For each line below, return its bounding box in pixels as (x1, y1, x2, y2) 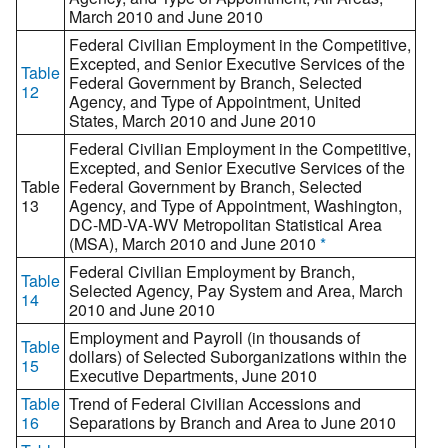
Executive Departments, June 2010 (69, 364, 317, 388)
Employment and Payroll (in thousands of (69, 326, 360, 350)
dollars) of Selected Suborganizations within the (69, 345, 407, 369)
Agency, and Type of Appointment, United (69, 90, 361, 114)
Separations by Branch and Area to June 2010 (69, 411, 396, 435)
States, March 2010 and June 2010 (69, 109, 316, 133)
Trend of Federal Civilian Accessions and (69, 392, 361, 416)
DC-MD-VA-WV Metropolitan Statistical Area (69, 213, 382, 237)
